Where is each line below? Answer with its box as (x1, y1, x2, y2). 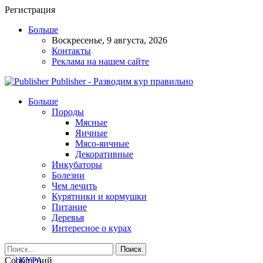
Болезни (52, 170, 85, 180)
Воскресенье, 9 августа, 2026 (52, 35, 167, 45)
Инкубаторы (52, 160, 102, 170)
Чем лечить (52, 181, 97, 191)
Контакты (52, 46, 91, 56)
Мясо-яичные (75, 139, 129, 149)
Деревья (52, 213, 84, 222)
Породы (52, 107, 84, 117)
